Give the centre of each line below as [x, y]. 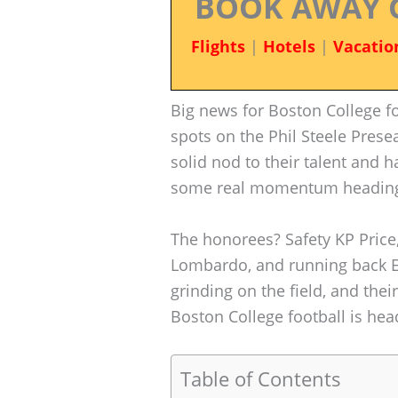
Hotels [289, 46]
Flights [218, 46]
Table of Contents [261, 379]
